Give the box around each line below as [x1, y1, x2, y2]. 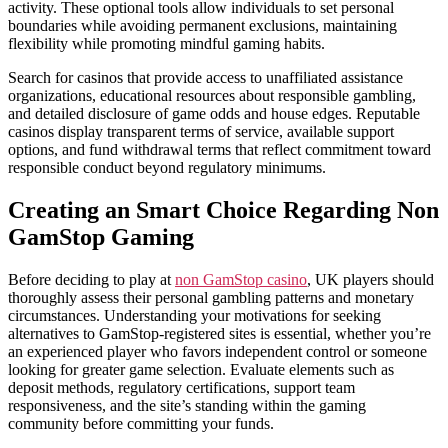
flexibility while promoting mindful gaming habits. [8, 35, 325, 53]
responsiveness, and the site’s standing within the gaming [8, 397, 366, 415]
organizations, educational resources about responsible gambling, [8, 87, 416, 105]
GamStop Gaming [8, 224, 194, 251]
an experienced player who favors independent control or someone [8, 343, 427, 361]
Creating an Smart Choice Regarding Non [8, 197, 439, 224]
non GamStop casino [175, 271, 307, 289]
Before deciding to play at [8, 271, 175, 289]
